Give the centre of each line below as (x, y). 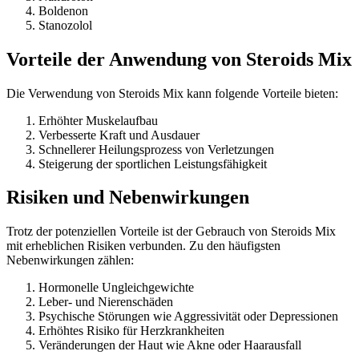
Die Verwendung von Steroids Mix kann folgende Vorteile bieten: (172, 93)
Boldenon (63, 10)
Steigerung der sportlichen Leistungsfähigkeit (153, 163)
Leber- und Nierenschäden (106, 302)
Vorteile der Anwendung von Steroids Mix (179, 59)
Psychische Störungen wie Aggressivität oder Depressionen (188, 317)
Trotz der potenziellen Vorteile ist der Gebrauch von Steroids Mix (171, 232)
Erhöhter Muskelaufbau (98, 120)
